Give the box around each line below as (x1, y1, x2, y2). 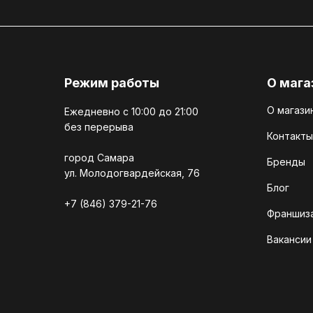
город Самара (64, 151, 134, 163)
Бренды (267, 155, 305, 168)
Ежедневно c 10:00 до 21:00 (64, 105, 198, 117)
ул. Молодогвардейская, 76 (64, 166, 200, 179)
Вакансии (267, 233, 312, 245)
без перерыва (64, 120, 133, 133)
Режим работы (64, 75, 159, 90)
